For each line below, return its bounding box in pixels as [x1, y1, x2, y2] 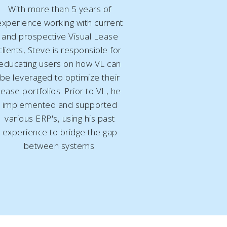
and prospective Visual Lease [2, 30, 119, 42]
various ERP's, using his [5, 112, 98, 124]
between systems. [23, 139, 96, 152]
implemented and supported [2, 98, 118, 110]
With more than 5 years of [8, 3, 111, 15]
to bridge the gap [47, 126, 118, 138]
